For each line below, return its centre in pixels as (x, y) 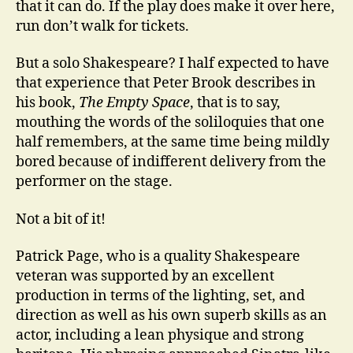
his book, (47, 103)
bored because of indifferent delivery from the (171, 162)
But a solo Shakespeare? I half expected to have (173, 63)
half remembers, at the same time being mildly (173, 142)
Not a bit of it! (61, 219)
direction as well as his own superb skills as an (171, 316)
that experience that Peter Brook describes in (166, 83)
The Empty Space (134, 103)
